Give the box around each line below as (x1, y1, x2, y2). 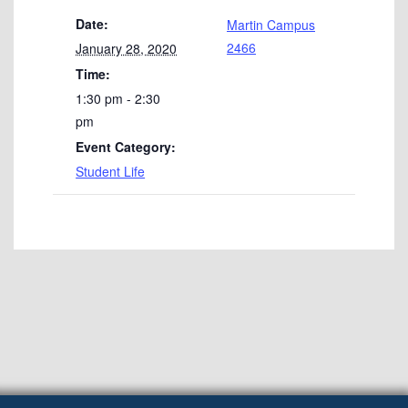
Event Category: (76, 138, 177, 157)
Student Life (76, 162, 146, 181)
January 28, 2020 (76, 39, 178, 58)
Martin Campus (227, 15, 315, 35)
